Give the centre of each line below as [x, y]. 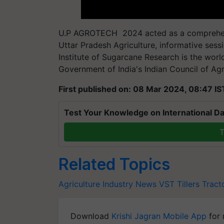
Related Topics [114, 164]
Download [91, 216]
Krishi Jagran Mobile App [159, 216]
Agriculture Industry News [107, 184]
